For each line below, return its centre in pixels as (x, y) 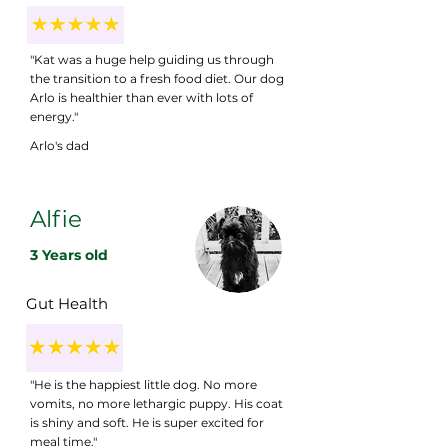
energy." (54, 116)
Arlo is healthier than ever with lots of (141, 97)
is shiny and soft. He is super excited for (147, 422)
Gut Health (67, 303)
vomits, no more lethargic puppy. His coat (156, 403)
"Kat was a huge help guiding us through (152, 59)
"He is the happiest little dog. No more (143, 384)
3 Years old (69, 254)
